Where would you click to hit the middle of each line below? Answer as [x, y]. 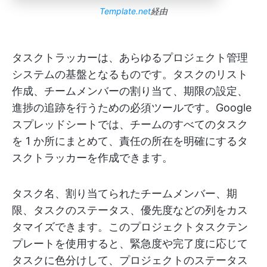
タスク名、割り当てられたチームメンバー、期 [125, 194]
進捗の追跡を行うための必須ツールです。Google [132, 108]
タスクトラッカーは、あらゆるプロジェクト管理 [130, 58]
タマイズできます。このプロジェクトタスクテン [130, 227]
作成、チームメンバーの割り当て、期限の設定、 [130, 91]
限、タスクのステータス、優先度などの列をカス [130, 210]
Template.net [125, 11]
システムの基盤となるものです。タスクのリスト [130, 74]
